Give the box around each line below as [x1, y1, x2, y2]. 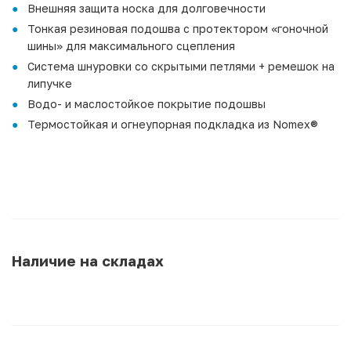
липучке [27, 76, 72, 90]
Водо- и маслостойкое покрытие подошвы [27, 96, 266, 110]
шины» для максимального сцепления [27, 38, 235, 52]
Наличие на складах [12, 251, 164, 270]
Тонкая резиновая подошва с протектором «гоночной [27, 21, 328, 35]
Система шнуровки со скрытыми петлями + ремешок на [27, 59, 335, 73]
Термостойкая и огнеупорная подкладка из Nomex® [27, 117, 321, 131]
